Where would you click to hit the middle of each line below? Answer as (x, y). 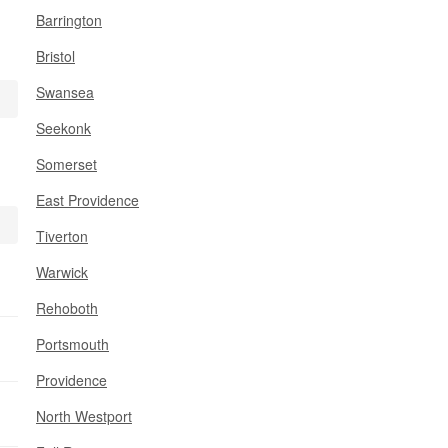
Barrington (69, 20)
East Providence (87, 200)
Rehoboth (67, 308)
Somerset (66, 164)
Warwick (62, 272)
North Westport (84, 416)
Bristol (55, 56)
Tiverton (62, 236)
